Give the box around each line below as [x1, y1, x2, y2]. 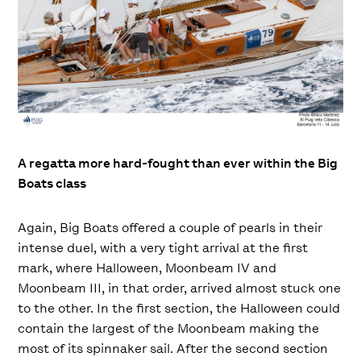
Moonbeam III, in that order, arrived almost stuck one [18, 279, 342, 297]
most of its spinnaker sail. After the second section [18, 339, 329, 357]
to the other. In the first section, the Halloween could [18, 299, 341, 317]
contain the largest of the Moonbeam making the [18, 319, 320, 337]
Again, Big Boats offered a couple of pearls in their [18, 218, 323, 236]
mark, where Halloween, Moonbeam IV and [18, 259, 277, 276]
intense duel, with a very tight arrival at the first [18, 239, 309, 256]
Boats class [18, 174, 87, 192]
